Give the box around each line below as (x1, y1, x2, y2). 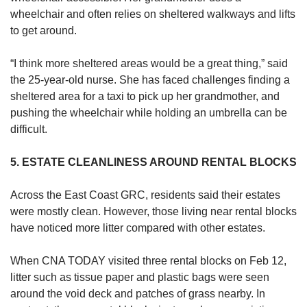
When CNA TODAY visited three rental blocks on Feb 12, (10, 255, 286, 267)
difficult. (10, 123, 47, 136)
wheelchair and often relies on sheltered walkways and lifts (10, 8, 295, 21)
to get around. (10, 25, 77, 37)
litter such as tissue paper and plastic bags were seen (10, 271, 269, 284)
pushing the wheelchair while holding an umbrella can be (10, 107, 287, 119)
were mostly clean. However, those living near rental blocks (10, 206, 297, 218)
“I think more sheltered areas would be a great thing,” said (10, 58, 288, 70)
